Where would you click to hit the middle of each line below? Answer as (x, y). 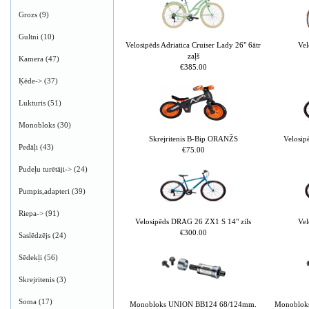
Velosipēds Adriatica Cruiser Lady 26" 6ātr (193, 44)
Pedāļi (28, 147)
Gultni (29, 37)
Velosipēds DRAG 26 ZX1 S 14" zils (193, 221)
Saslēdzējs (34, 235)
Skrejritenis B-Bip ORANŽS (193, 138)
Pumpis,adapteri (44, 191)
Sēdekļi (30, 257)
